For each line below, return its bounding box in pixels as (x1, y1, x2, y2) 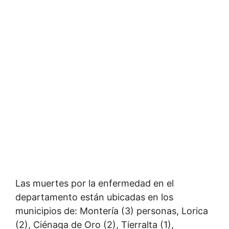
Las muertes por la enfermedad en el (15, 178, 174, 189)
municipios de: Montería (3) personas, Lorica (15, 205, 208, 216)
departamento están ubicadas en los (15, 192, 173, 202)
